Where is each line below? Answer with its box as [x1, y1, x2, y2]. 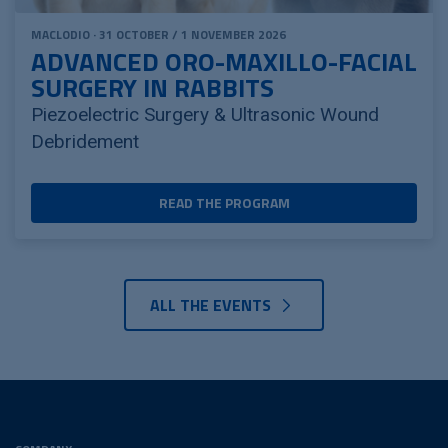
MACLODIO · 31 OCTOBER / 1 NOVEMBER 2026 [31, 24, 286, 44]
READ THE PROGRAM [158, 191, 290, 213]
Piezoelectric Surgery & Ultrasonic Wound [31, 102, 379, 126]
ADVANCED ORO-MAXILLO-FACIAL [31, 41, 417, 81]
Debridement [31, 129, 139, 153]
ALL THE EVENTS [150, 292, 275, 317]
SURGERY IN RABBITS [31, 67, 274, 107]
